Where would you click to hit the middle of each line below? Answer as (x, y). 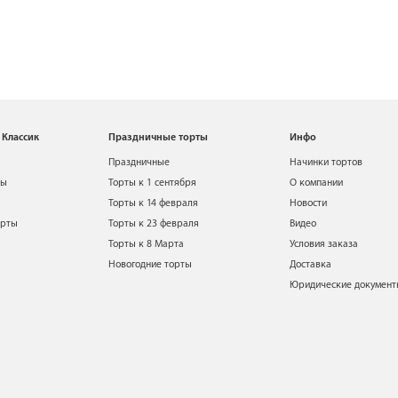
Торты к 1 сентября (152, 183)
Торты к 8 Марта (146, 244)
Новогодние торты (150, 265)
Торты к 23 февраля (153, 224)
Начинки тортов (326, 163)
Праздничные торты (158, 138)
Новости (309, 203)
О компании (317, 183)
